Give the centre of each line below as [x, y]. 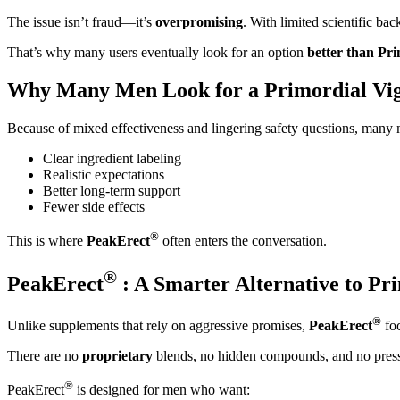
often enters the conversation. [243, 240]
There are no [45, 355]
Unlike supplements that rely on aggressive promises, [158, 325]
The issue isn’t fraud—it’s [81, 21]
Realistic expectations [104, 174]
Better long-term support [112, 190]
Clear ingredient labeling [112, 158]
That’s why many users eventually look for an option [157, 52]
